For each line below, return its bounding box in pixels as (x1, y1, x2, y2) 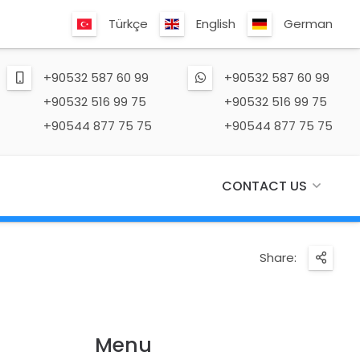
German (284, 15, 333, 32)
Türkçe (108, 15, 149, 32)
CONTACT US (221, 176, 307, 195)
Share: (260, 249, 297, 267)
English (196, 15, 236, 32)
